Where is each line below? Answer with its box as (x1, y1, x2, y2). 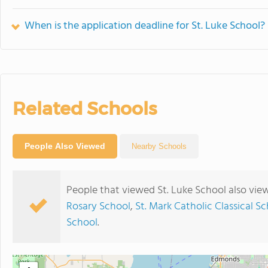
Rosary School (66, 197, 130, 215)
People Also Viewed (25, 141, 105, 151)
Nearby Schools (132, 141, 187, 151)
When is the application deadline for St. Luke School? (25, 17, 265, 35)
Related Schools (13, 97, 157, 120)
